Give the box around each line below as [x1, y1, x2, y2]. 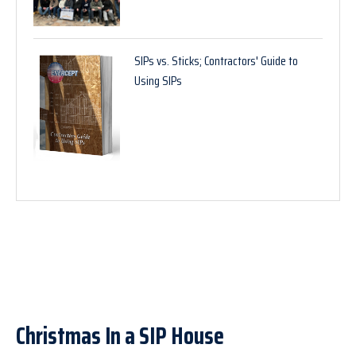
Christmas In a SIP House [16, 316, 224, 354]
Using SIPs [134, 70, 183, 91]
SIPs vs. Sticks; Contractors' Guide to [134, 50, 299, 71]
